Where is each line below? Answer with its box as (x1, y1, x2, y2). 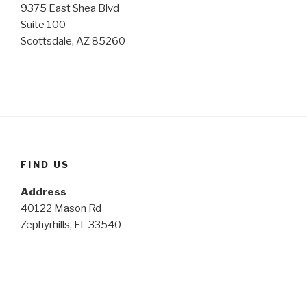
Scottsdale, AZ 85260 (21, 35, 125, 48)
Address (21, 186, 66, 199)
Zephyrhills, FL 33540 (21, 219, 121, 232)
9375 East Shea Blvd (21, 2, 119, 15)
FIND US (21, 158, 70, 170)
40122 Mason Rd (21, 202, 101, 215)
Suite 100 (21, 19, 66, 32)
